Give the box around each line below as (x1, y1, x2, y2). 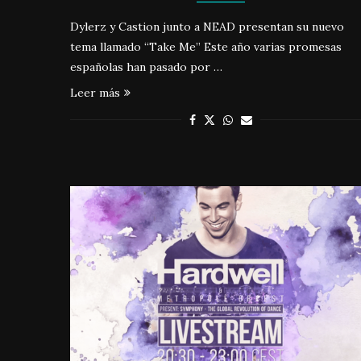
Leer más (70, 85, 120, 100)
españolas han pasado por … (70, 59, 222, 74)
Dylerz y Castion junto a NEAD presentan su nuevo (70, 19, 344, 34)
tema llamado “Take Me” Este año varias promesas (70, 39, 342, 54)
